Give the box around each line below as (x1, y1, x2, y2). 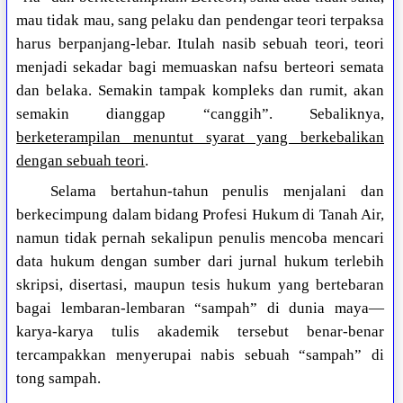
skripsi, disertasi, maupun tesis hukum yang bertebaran (16, 276, 384, 294)
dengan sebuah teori (16, 152, 146, 170)
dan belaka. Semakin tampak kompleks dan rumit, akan (16, 82, 384, 100)
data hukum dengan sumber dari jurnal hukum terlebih (16, 253, 384, 271)
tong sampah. (16, 370, 102, 388)
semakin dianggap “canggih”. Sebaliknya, (16, 105, 384, 123)
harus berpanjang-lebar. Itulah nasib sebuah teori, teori (16, 35, 384, 53)
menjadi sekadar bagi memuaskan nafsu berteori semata (16, 58, 384, 76)
